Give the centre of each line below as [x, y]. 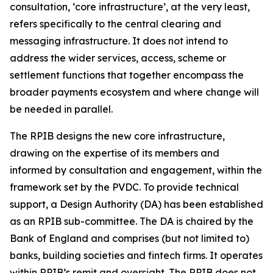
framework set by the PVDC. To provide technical [124, 187]
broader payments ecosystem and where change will [134, 92]
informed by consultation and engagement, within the [136, 170]
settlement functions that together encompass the [127, 75]
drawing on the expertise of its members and [115, 153]
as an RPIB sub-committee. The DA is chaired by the [132, 221]
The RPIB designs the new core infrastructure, [117, 136]
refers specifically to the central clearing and [115, 24]
